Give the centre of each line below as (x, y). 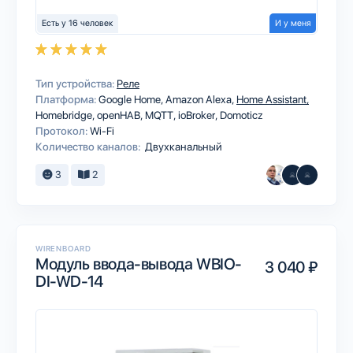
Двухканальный (182, 147)
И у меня (293, 23)
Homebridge (65, 115)
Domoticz (242, 115)
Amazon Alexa (200, 99)
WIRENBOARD (63, 248)
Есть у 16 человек (78, 23)
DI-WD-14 (69, 281)
